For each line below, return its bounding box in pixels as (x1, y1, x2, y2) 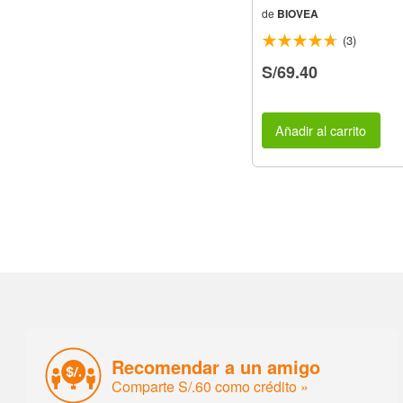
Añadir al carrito (275, 121, 367, 140)
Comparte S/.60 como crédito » (112, 375, 309, 397)
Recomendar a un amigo (112, 353, 321, 380)
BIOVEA (277, 4, 318, 22)
